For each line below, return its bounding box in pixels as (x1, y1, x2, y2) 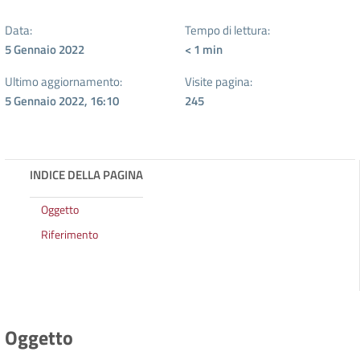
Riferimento (41, 225, 99, 243)
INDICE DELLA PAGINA (30, 165, 143, 184)
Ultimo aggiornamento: (5, 72, 122, 91)
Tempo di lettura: (185, 20, 270, 39)
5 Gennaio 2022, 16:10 (5, 91, 119, 110)
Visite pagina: (185, 72, 252, 91)
